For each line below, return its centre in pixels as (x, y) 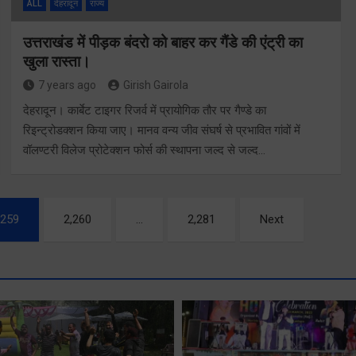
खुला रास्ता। (56, 61)
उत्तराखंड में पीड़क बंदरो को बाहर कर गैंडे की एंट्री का (163, 42)
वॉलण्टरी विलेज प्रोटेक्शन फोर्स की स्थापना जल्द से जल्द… (144, 150)
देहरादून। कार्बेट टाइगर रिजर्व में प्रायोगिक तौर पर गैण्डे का (144, 110)
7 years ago (67, 85)
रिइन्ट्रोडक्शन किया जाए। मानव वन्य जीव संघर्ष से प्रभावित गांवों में (161, 130)
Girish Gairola (155, 85)
